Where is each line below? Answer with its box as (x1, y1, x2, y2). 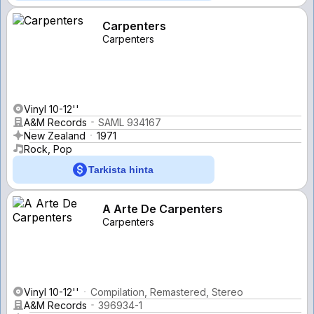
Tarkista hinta (88, 163, 153, 175)
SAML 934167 (98, 116, 161, 128)
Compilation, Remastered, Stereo (90, 285, 243, 298)
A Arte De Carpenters (102, 201, 223, 216)
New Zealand (24, 129, 86, 142)
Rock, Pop (24, 142, 72, 155)
